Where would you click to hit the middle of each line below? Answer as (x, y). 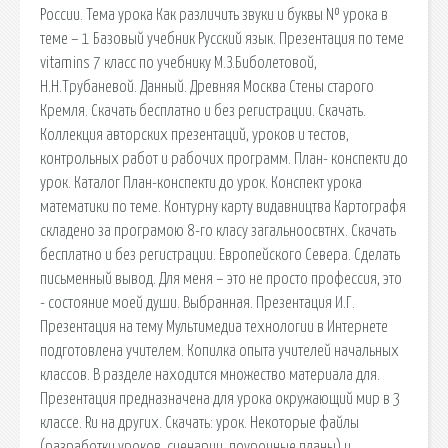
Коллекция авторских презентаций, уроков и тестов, (194, 134)
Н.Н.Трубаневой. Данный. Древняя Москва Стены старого (207, 86)
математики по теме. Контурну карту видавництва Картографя (223, 206)
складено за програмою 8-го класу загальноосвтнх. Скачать (218, 230)
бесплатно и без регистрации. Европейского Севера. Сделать (220, 254)
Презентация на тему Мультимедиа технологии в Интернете (214, 326)
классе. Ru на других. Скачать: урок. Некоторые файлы (199, 422)
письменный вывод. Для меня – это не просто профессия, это (221, 278)
